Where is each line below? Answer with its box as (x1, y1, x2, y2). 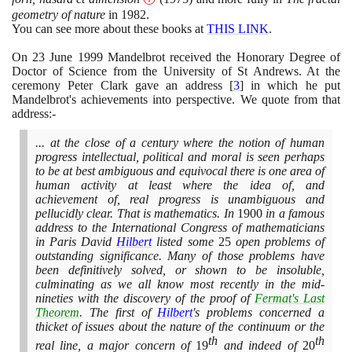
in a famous (262, 206, 324, 220)
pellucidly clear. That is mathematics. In (35, 206, 237, 220)
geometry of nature (12, 7, 105, 21)
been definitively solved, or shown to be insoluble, (35, 262, 324, 277)
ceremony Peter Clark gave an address (12, 78, 229, 92)
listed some (152, 234, 218, 248)
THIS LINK (207, 21, 269, 35)
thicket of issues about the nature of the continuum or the (35, 319, 324, 333)
